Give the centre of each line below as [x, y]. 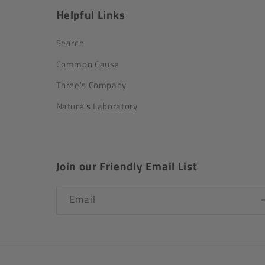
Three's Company [91, 85]
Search [70, 43]
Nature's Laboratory [97, 106]
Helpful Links [91, 15]
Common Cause [88, 64]
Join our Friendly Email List [127, 166]
